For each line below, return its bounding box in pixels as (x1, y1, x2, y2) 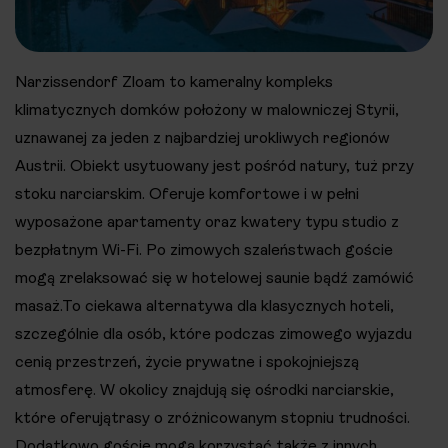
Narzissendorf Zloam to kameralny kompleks (15, 71, 333, 91)
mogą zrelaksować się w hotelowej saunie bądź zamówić (15, 267, 414, 287)
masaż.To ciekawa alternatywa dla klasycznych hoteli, (15, 295, 394, 315)
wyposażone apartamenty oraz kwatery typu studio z (15, 211, 399, 231)
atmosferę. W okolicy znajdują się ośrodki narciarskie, (15, 379, 394, 399)
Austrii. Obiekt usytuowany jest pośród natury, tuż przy (15, 155, 414, 175)
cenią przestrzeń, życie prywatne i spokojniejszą (15, 351, 359, 371)
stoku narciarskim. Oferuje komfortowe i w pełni (15, 183, 359, 203)
